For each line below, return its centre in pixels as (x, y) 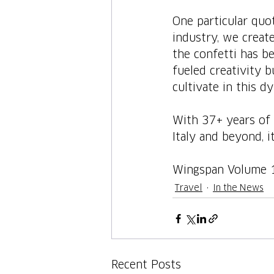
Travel (189, 188)
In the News (238, 188)
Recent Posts (146, 266)
